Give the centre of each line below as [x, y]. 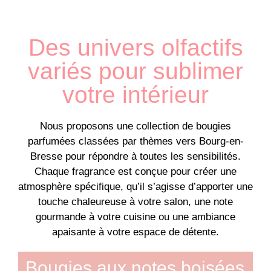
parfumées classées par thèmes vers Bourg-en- [135, 141]
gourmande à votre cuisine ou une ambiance [135, 217]
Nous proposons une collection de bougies [135, 126]
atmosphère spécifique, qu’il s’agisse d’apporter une [135, 186]
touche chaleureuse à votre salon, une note [135, 201]
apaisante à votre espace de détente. [135, 232]
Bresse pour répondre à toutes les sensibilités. [135, 156]
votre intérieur [135, 94]
